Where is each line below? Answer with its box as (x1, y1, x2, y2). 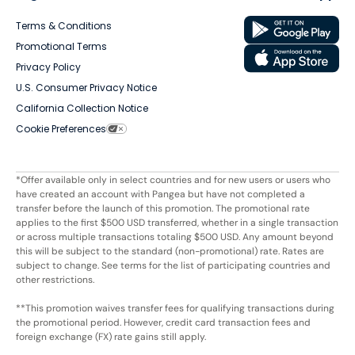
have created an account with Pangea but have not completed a (16, 187, 305, 200)
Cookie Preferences (16, 121, 106, 136)
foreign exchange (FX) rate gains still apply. (16, 330, 206, 343)
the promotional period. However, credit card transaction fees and (16, 315, 311, 329)
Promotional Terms (16, 39, 107, 53)
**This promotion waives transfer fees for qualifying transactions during (16, 301, 334, 315)
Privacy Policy (16, 59, 81, 74)
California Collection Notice (16, 101, 148, 115)
